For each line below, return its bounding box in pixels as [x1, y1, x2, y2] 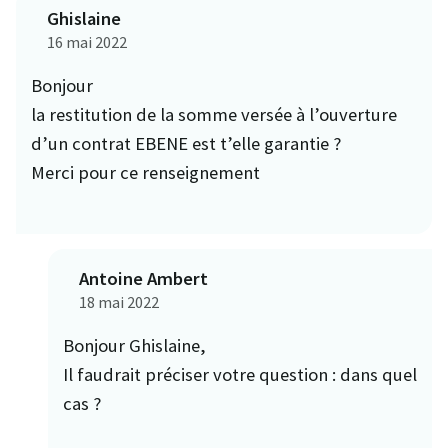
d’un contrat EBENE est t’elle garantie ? [31, 131, 341, 155]
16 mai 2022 [47, 31, 127, 52]
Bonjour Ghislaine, [63, 333, 206, 357]
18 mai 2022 [79, 291, 159, 312]
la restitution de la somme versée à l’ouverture [31, 102, 397, 126]
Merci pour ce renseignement [31, 160, 260, 184]
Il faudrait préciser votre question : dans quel [63, 362, 417, 386]
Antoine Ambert [79, 266, 208, 290]
